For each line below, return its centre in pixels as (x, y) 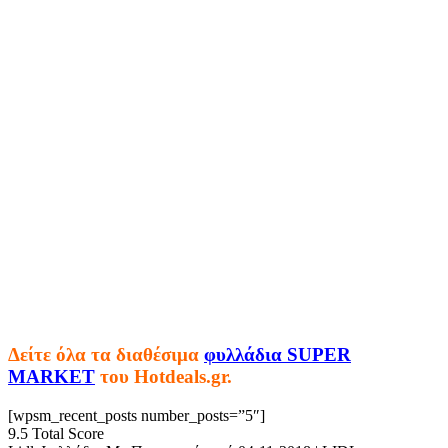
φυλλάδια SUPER (277, 355)
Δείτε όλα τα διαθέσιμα (106, 355)
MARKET (51, 377)
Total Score (68, 433)
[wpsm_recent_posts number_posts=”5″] (136, 415)
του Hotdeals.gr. (166, 377)
